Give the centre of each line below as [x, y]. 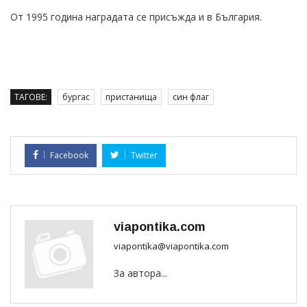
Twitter [144, 155]
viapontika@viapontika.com [171, 246]
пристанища [131, 97]
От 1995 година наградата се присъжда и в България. [136, 16]
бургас [76, 97]
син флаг [191, 97]
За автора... [140, 273]
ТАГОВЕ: [31, 97]
